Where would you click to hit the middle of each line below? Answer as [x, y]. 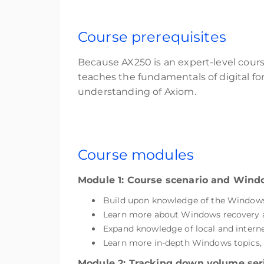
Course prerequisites [152, 37]
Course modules [136, 155]
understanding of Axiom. [138, 92]
